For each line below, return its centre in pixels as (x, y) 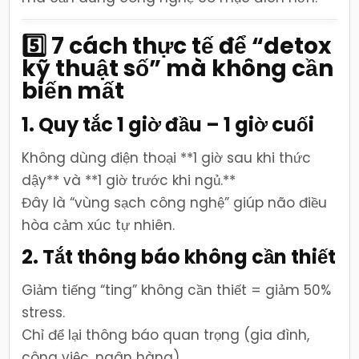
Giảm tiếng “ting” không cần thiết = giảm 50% (177, 290)
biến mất (73, 91)
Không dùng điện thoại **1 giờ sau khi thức (167, 157)
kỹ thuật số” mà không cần (178, 68)
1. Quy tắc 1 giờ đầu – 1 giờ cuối (168, 125)
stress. (44, 312)
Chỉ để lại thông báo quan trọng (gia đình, (166, 335)
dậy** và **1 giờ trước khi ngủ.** (129, 180)
